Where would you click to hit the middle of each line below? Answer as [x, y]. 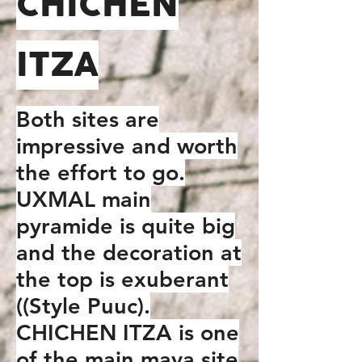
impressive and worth [127, 146]
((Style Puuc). [83, 306]
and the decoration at [129, 253]
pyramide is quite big [126, 226]
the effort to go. [101, 173]
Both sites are [88, 119]
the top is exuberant [122, 279]
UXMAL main [84, 199]
